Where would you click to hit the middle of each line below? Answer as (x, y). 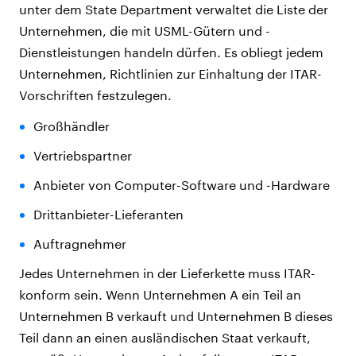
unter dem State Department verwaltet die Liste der (174, 10)
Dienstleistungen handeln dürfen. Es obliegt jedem (171, 52)
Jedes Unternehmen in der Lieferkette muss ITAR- (167, 273)
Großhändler (71, 126)
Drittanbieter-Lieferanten (108, 215)
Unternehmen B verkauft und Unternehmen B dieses (176, 316)
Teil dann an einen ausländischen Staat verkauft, (165, 338)
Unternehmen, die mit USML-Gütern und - (145, 31)
